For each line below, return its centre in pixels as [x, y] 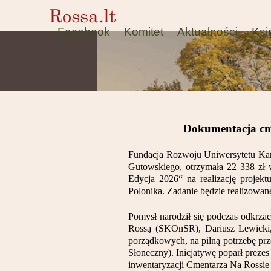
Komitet [144, 32]
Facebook [84, 32]
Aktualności [207, 32]
